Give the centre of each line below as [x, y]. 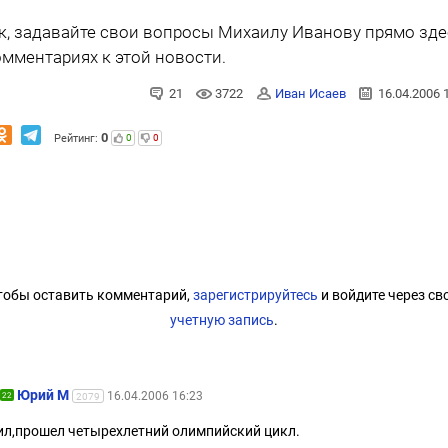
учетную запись [222, 319]
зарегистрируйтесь [255, 294]
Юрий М [43, 394]
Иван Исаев [310, 93]
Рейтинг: [77, 138]
